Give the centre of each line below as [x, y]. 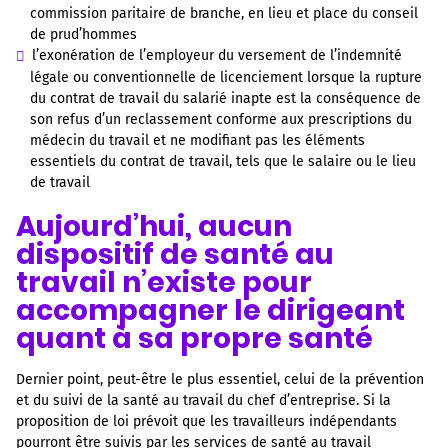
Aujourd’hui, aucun [154, 227]
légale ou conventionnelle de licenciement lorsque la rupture [226, 78]
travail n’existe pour [164, 283]
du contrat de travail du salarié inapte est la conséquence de [226, 99]
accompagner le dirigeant [210, 311]
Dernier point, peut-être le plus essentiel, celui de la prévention [220, 380]
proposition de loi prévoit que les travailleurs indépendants [206, 422]
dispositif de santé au [175, 255]
